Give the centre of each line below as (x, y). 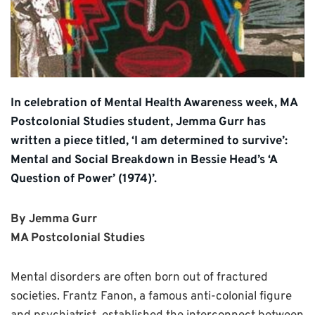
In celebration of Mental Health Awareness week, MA (154, 104)
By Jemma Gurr (54, 220)
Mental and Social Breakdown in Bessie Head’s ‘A (144, 161)
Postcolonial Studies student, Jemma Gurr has (138, 123)
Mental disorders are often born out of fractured (139, 278)
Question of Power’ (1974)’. (84, 180)
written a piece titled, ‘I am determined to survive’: (149, 142)
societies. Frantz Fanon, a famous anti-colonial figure (151, 297)
